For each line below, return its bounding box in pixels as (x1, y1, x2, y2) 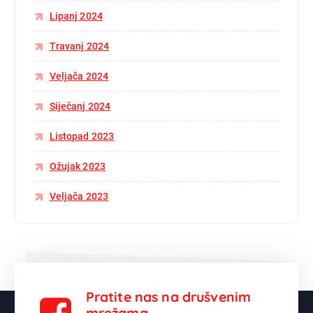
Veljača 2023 (49, 191, 109, 203)
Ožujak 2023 (49, 161, 106, 173)
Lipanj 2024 (49, 10, 103, 22)
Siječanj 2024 (49, 101, 111, 112)
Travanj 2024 (49, 41, 110, 52)
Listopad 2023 (49, 131, 115, 143)
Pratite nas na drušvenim (85, 288, 252, 305)
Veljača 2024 (49, 71, 109, 82)
